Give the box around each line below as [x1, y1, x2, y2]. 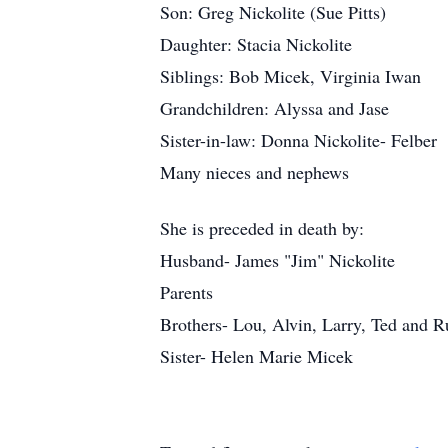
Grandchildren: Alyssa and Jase [160, 96, 389, 120]
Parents [160, 280, 213, 304]
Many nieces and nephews [160, 160, 349, 184]
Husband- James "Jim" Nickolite [160, 248, 395, 272]
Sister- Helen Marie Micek [160, 344, 353, 368]
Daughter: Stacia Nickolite [160, 32, 352, 56]
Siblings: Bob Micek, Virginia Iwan [160, 64, 421, 88]
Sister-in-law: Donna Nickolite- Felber [160, 128, 437, 152]
